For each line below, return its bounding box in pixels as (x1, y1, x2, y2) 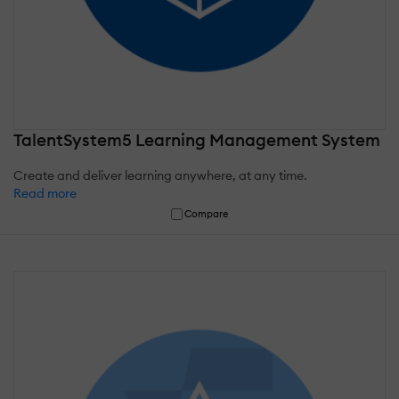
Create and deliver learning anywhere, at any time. (13, 167, 307, 184)
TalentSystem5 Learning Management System (13, 129, 380, 151)
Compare (184, 208, 229, 221)
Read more (13, 185, 77, 202)
